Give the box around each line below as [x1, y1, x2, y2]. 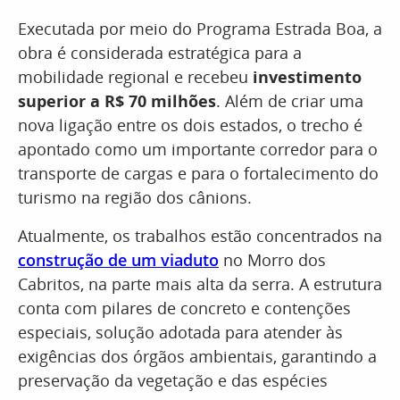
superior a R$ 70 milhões [18, 90, 216, 112]
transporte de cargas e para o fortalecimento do [18, 162, 379, 184]
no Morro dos [219, 249, 326, 271]
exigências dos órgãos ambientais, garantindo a [18, 346, 377, 367]
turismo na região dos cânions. [18, 187, 252, 208]
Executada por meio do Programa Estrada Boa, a [18, 18, 382, 39]
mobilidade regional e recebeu [18, 66, 253, 87]
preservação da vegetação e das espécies [18, 370, 328, 391]
